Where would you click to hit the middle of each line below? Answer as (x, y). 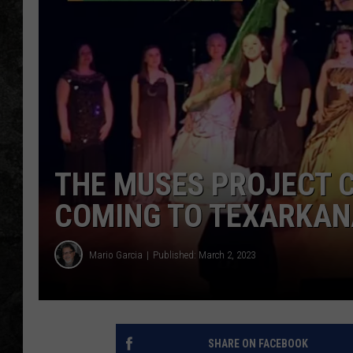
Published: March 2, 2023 (204, 255)
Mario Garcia (116, 255)
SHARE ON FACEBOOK (258, 344)
